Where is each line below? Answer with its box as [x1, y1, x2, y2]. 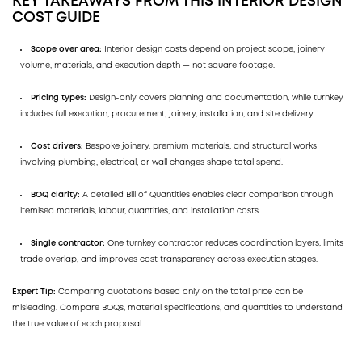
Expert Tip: [12, 288, 56, 296]
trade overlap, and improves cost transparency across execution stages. [20, 255, 318, 263]
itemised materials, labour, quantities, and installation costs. [20, 207, 260, 215]
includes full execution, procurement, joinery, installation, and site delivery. [20, 110, 314, 118]
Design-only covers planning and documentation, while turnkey [86, 94, 343, 102]
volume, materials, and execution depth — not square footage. [20, 61, 275, 69]
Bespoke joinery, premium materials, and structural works [83, 142, 317, 150]
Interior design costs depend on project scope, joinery [102, 45, 325, 53]
